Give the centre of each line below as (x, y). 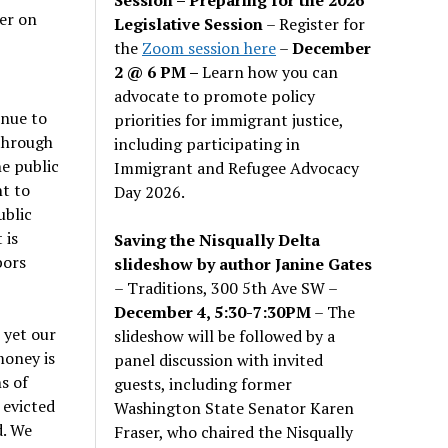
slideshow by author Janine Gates (243, 263)
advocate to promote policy (215, 95)
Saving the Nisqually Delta (217, 239)
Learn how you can (270, 71)
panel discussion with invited (219, 359)
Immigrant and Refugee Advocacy (237, 167)
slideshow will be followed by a (225, 335)
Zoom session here (209, 47)
